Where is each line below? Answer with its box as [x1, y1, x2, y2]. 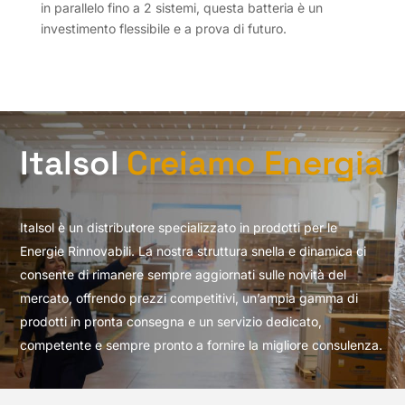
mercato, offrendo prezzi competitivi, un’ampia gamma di [20, 289, 359, 306]
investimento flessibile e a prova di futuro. [40, 20, 287, 36]
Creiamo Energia [127, 141, 384, 184]
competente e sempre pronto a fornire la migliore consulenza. [20, 336, 383, 353]
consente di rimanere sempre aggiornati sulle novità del [20, 266, 347, 282]
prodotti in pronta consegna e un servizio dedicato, [20, 313, 323, 329]
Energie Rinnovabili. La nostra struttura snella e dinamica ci [20, 242, 367, 259]
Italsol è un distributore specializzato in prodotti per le [20, 219, 338, 235]
